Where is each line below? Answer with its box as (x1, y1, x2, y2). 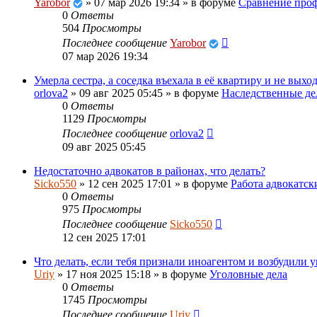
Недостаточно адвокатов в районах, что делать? (34, 164, 265, 177)
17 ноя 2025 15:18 (66, 267, 151, 280)
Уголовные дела (209, 267, 287, 280)
